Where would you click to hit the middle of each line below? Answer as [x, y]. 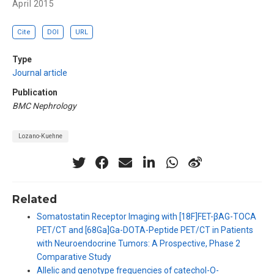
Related [35, 199]
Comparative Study [74, 257]
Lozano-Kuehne [40, 136]
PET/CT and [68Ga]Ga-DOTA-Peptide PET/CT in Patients [145, 230]
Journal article [40, 72]
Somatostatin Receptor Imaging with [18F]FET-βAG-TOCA [146, 216]
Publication [35, 92]
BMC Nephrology [44, 106]
